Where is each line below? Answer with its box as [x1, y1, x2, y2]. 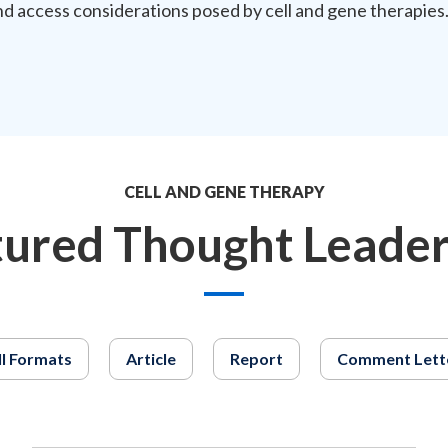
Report [229, 349, 283, 368]
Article [125, 349, 176, 368]
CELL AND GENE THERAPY [123, 182, 325, 201]
